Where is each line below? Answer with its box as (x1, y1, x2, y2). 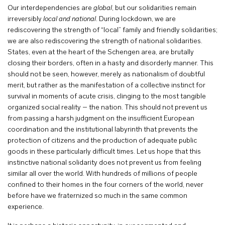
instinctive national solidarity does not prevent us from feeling (8, 159, 201, 167)
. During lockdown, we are (96, 16, 176, 23)
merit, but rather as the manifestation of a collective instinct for (8, 82, 205, 89)
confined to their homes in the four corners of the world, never (8, 181, 203, 189)
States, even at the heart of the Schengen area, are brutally (8, 49, 194, 56)
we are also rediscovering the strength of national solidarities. (8, 38, 202, 45)
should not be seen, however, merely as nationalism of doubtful (8, 71, 205, 78)
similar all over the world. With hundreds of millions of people (8, 170, 197, 178)
